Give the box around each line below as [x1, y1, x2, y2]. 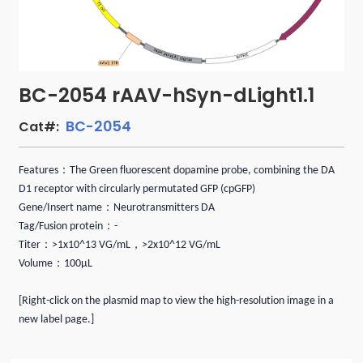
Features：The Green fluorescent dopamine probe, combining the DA [19, 164, 335, 177]
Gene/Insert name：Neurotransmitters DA [19, 201, 216, 214]
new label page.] [19, 313, 95, 326]
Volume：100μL [19, 257, 93, 270]
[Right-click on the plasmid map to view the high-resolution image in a [19, 294, 335, 307]
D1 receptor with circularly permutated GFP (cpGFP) [19, 182, 256, 195]
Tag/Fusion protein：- [19, 220, 118, 233]
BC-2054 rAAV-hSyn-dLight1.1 [19, 81, 315, 109]
